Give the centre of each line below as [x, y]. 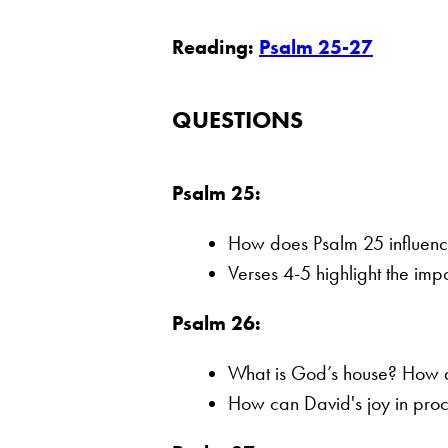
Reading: [215, 46]
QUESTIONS [237, 119]
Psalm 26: [216, 322]
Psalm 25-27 [316, 46]
